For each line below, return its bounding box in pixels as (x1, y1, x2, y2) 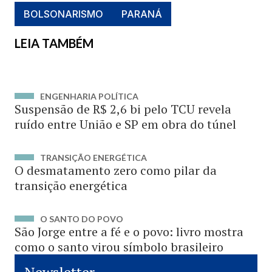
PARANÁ (121, 8, 162, 20)
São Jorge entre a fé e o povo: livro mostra (15, 223, 243, 240)
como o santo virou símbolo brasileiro (15, 239, 223, 255)
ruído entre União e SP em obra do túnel (15, 116, 236, 132)
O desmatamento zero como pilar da (15, 162, 217, 178)
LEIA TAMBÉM (15, 36, 93, 50)
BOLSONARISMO (24, 8, 103, 20)
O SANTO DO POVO (40, 214, 123, 224)
